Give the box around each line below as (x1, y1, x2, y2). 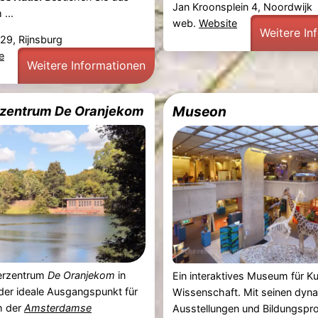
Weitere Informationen (26, 57, 146, 72)
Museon (172, 103, 227, 121)
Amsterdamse (23, 301, 92, 314)
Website (199, 17, 238, 30)
